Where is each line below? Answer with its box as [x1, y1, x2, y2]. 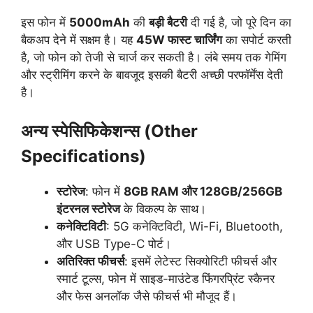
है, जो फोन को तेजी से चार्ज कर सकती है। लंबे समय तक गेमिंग [21, 50, 286, 64]
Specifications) [21, 146, 146, 166]
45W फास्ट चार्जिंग [136, 32, 222, 47]
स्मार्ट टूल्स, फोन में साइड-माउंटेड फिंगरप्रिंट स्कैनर [57, 272, 275, 286]
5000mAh [69, 15, 130, 29]
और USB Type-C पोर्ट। [57, 237, 171, 251]
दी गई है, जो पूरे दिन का [187, 15, 291, 29]
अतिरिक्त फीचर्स [57, 254, 124, 268]
